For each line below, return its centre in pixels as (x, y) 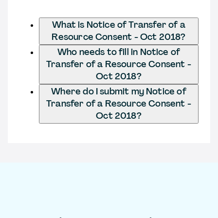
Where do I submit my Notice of (119, 91)
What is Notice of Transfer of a (119, 25)
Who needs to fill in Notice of (119, 52)
